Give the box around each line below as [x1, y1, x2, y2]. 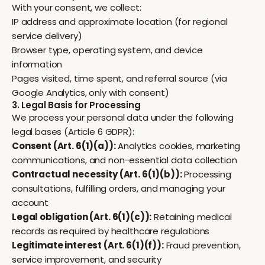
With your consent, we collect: [12, 1, 141, 14]
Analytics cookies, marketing [115, 140, 241, 152]
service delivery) [12, 30, 82, 42]
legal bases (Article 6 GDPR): [12, 125, 134, 138]
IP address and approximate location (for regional [12, 15, 228, 28]
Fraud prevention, [163, 239, 241, 251]
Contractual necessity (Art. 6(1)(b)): [12, 168, 182, 180]
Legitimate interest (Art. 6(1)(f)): [12, 239, 164, 251]
